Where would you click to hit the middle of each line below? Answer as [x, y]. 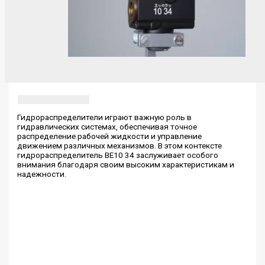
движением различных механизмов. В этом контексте [120, 145]
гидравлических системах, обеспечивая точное [107, 126]
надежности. [42, 174]
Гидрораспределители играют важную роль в [105, 117]
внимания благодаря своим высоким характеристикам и [126, 164]
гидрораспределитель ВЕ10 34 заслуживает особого [118, 155]
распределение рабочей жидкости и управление [110, 136]
